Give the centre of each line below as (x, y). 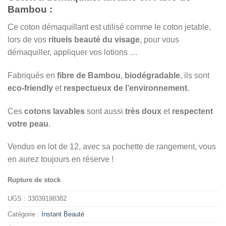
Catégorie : (24, 214)
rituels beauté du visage (94, 40)
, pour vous (159, 40)
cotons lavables (54, 111)
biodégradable (152, 75)
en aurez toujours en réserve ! (61, 159)
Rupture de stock (34, 180)
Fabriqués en (32, 75)
